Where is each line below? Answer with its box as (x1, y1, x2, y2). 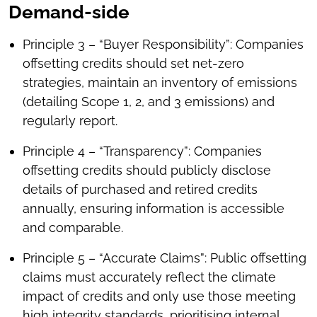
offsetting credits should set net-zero (23, 56, 244, 71)
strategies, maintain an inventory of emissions (23, 75, 297, 90)
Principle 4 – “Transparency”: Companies (23, 144, 262, 158)
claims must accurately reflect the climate (23, 270, 276, 284)
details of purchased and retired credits (23, 182, 258, 197)
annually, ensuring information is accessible (23, 201, 284, 216)
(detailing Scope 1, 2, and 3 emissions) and (23, 94, 275, 109)
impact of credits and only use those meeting (23, 289, 296, 304)
